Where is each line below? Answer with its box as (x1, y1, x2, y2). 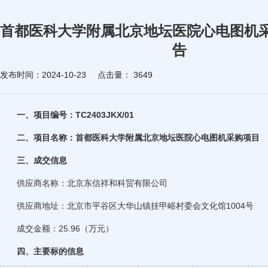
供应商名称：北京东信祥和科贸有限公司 (16, 178, 167, 188)
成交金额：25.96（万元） (16, 223, 114, 233)
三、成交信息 (16, 155, 67, 165)
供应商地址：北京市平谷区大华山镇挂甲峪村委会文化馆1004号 (16, 200, 254, 211)
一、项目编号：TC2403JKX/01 (16, 109, 134, 120)
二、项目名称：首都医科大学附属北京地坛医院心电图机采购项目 (16, 132, 260, 142)
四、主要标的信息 (16, 246, 84, 256)
